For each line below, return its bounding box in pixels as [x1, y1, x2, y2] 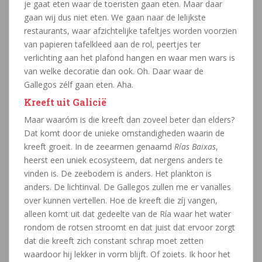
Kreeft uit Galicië [24, 96, 106, 109]
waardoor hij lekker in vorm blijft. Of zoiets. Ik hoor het [24, 249, 230, 260]
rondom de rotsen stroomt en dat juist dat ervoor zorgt [24, 222, 235, 233]
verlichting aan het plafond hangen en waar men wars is [24, 52, 235, 64]
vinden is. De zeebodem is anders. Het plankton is [24, 168, 212, 180]
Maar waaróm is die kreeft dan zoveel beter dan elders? [24, 114, 235, 126]
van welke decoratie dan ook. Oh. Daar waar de [24, 65, 204, 77]
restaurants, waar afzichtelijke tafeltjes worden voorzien [24, 25, 237, 37]
